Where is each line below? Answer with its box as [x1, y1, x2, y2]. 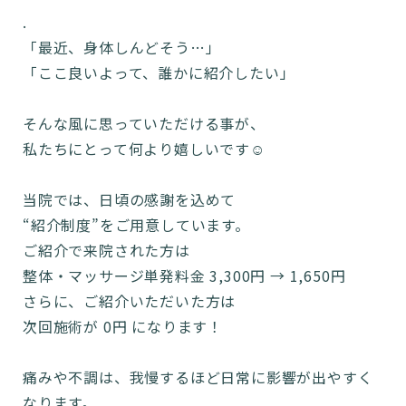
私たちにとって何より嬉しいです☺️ [23, 138, 266, 159]
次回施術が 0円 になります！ [23, 315, 223, 337]
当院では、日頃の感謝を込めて [23, 188, 237, 210]
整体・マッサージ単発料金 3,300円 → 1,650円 [23, 265, 346, 286]
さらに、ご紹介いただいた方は [23, 290, 237, 312]
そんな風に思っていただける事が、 [23, 112, 266, 134]
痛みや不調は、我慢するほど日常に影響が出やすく [23, 366, 373, 388]
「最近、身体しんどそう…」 [23, 36, 221, 58]
